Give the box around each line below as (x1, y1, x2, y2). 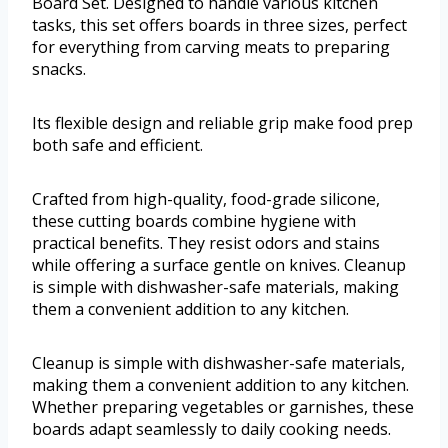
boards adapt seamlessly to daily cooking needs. (32, 418, 391, 441)
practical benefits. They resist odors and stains (32, 232, 380, 255)
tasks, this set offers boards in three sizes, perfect (32, 14, 407, 37)
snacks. (32, 58, 86, 81)
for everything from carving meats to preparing (32, 36, 390, 59)
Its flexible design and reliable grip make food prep (32, 112, 413, 135)
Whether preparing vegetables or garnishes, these (32, 396, 414, 419)
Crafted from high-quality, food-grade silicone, (32, 188, 380, 211)
